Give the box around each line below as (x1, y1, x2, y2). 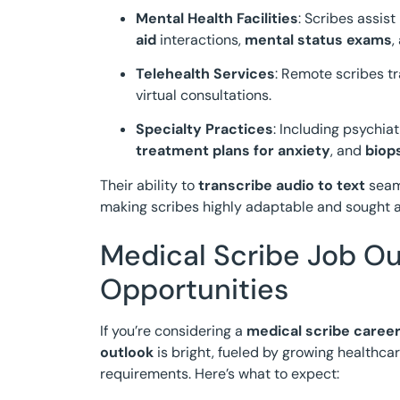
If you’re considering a (100, 321, 246, 341)
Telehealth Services (136, 63, 275, 83)
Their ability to (100, 175, 198, 195)
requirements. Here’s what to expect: (100, 364, 339, 384)
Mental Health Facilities (136, 8, 298, 28)
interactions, (156, 29, 245, 49)
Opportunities (100, 271, 288, 309)
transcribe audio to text (198, 175, 365, 195)
